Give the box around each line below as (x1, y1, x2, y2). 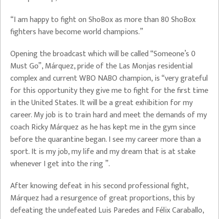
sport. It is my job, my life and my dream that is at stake (10, 145, 196, 158)
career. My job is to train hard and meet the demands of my (10, 109, 207, 122)
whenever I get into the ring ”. (10, 157, 110, 171)
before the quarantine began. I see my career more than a (10, 133, 201, 146)
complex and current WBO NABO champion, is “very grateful (10, 72, 208, 85)
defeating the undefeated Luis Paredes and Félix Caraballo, (10, 204, 204, 217)
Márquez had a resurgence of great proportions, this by (10, 192, 195, 205)
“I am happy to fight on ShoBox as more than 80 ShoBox (10, 13, 196, 26)
